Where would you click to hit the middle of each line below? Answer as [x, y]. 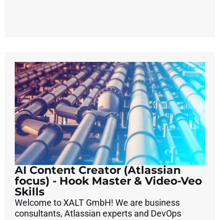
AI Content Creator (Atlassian [98, 170]
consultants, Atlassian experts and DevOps [98, 214]
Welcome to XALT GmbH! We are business [97, 203]
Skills [30, 192]
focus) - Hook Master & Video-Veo [108, 181]
